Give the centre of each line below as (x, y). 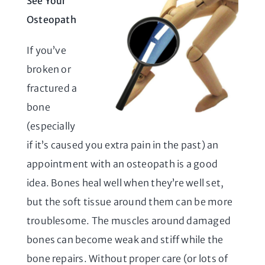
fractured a (52, 88)
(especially (51, 126)
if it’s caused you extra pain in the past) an (122, 145)
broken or (49, 69)
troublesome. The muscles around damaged (129, 220)
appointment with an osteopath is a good (122, 164)
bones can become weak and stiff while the (125, 239)
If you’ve (46, 50)
